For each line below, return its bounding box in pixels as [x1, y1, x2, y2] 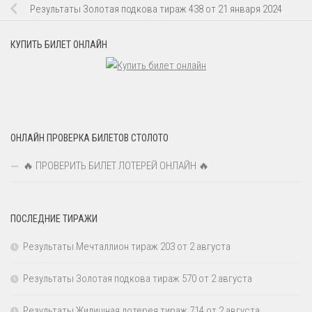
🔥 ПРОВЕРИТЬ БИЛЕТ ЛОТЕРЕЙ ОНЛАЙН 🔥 [23, 159, 209, 172]
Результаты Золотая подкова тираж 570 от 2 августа [23, 272, 252, 285]
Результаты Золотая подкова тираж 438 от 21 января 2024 [30, 2, 282, 15]
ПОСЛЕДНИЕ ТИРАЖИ [10, 212, 97, 224]
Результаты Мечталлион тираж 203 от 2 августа [23, 240, 231, 253]
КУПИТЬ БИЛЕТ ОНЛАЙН [10, 38, 107, 50]
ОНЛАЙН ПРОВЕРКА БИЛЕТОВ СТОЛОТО [10, 132, 169, 143]
